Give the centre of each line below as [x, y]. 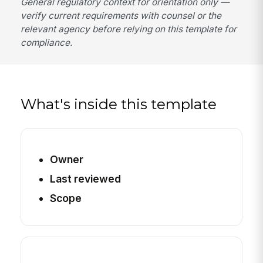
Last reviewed [85, 178]
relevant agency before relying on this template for [129, 29]
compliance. [47, 42]
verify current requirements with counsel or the [121, 15]
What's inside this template [119, 104]
